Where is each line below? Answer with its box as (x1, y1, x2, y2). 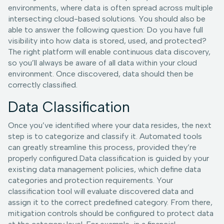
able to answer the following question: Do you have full (8, 25, 203, 35)
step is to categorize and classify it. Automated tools (8, 131, 202, 141)
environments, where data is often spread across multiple (8, 3, 213, 13)
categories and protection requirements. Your (8, 175, 173, 185)
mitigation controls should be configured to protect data (8, 208, 213, 218)
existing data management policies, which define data (8, 164, 201, 174)
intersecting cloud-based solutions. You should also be (8, 14, 205, 24)
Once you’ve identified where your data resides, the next (8, 120, 211, 130)
